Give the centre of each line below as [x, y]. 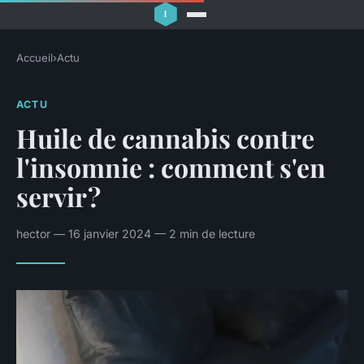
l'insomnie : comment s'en [171, 167]
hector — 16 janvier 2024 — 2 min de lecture [136, 233]
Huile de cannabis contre [165, 137]
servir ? [58, 196]
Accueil [35, 58]
